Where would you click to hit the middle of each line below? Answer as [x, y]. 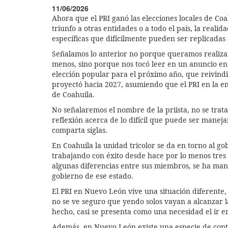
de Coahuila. [73, 94]
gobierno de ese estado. [93, 176]
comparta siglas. [80, 130]
